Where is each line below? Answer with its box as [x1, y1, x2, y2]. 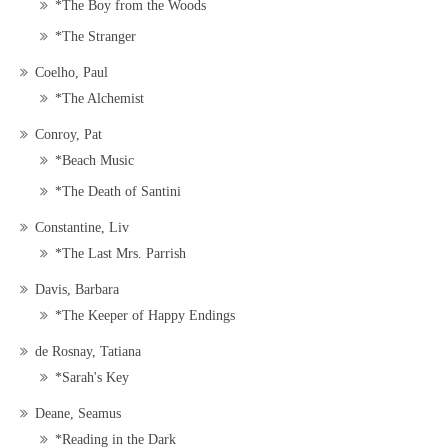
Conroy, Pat [35, 127, 102, 143]
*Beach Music [55, 153, 134, 169]
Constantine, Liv [35, 220, 129, 236]
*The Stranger [55, 29, 136, 45]
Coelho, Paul [35, 65, 108, 81]
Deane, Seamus [35, 406, 121, 422]
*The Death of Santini [55, 184, 181, 200]
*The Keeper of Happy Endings [55, 308, 235, 324]
